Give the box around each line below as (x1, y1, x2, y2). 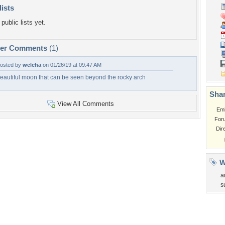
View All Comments (57, 100, 114, 107)
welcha (23, 62, 41, 68)
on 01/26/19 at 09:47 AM (41, 62, 101, 68)
